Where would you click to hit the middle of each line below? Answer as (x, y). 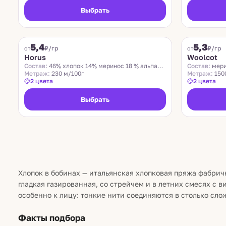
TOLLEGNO (202, 30)
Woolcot (202, 57)
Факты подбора (52, 218)
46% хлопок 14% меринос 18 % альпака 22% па (102, 66)
